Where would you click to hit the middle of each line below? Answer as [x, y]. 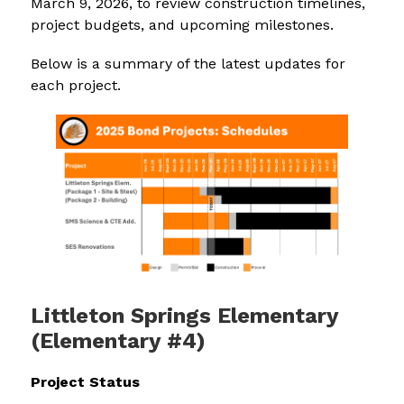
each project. [75, 85]
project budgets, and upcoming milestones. [182, 24]
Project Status [85, 382]
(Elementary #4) [118, 341]
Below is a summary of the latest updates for [188, 63]
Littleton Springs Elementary [184, 316]
